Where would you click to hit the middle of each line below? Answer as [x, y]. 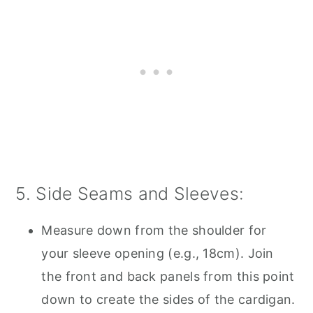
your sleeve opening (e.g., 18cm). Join [158, 253]
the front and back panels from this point [168, 276]
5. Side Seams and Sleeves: [130, 193]
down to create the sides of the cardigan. [168, 299]
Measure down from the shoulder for [154, 230]
